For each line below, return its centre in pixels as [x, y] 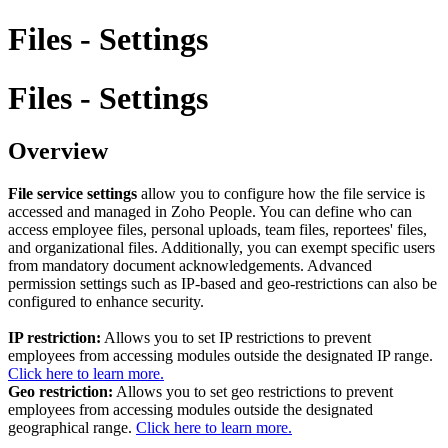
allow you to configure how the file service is [281, 194]
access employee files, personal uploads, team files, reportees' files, [217, 230]
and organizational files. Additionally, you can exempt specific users [221, 248]
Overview [58, 151]
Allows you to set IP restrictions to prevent [236, 338]
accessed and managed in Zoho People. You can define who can [210, 212]
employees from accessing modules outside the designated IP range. [220, 356]
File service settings [72, 194]
